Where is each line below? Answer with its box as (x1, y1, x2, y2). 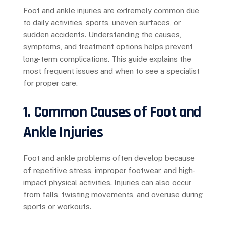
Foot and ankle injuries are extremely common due (23, 6, 199, 15)
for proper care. (23, 78, 78, 87)
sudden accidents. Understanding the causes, (23, 30, 181, 39)
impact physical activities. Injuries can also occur (23, 178, 191, 187)
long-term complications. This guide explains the (23, 54, 191, 63)
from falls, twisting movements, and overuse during (23, 190, 203, 199)
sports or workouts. (23, 202, 91, 211)
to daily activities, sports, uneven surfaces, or (23, 18, 181, 27)
